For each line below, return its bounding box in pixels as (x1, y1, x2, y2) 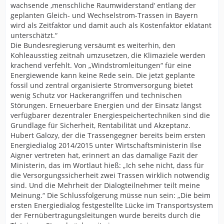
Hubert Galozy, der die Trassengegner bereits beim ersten (10, 130, 205, 140)
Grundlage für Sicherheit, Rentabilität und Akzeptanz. (10, 120, 190, 130)
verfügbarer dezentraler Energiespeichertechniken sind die (10, 110, 210, 120)
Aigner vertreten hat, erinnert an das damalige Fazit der (10, 150, 198, 160)
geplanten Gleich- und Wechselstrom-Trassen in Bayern (10, 10, 198, 20)
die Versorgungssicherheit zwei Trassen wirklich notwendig (10, 170, 209, 180)
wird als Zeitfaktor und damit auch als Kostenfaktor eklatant (10, 20, 211, 30)
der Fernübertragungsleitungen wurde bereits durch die (10, 210, 200, 220)
